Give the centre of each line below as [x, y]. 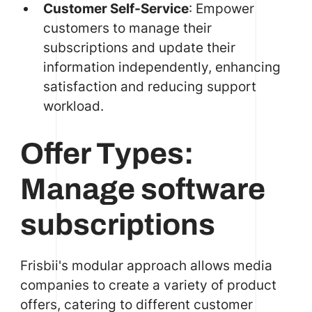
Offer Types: [107, 153]
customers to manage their [128, 28]
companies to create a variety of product [148, 285]
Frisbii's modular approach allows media [146, 266]
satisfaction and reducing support [150, 87]
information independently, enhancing [162, 67]
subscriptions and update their [140, 48]
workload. [74, 106]
